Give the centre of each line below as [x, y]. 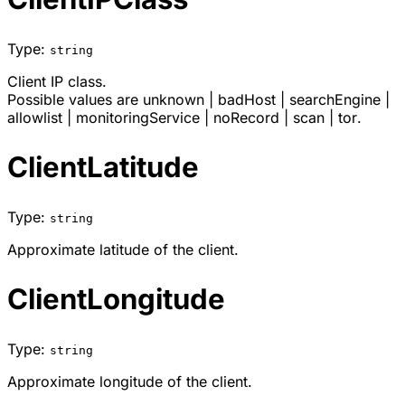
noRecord [246, 118]
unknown [174, 100]
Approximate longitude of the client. [130, 381]
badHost [247, 100]
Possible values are [75, 100]
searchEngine [335, 100]
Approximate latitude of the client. [123, 250]
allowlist [35, 118]
